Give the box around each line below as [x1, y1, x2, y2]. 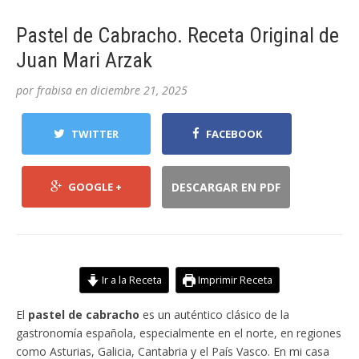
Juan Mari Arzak [16, 48, 152, 73]
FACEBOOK [205, 127, 262, 142]
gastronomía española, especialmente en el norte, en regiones [16, 325, 341, 341]
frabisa [37, 83, 72, 99]
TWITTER [71, 127, 119, 142]
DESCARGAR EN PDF [171, 179, 281, 196]
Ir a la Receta [99, 273, 162, 288]
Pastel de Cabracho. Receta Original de [16, 23, 339, 48]
